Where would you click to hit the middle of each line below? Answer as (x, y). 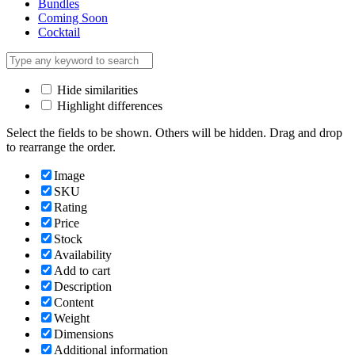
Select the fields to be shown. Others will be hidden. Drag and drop (174, 132)
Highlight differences (108, 105)
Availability (83, 254)
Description (83, 286)
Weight (72, 318)
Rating (71, 207)
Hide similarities (96, 90)
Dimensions (84, 334)
